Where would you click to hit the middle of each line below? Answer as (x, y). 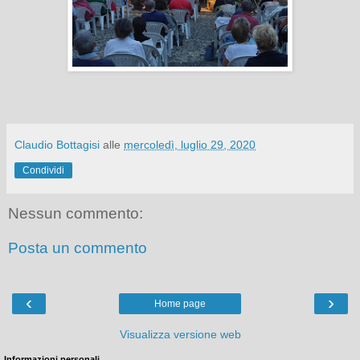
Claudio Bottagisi (57, 144)
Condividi (43, 170)
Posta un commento (78, 248)
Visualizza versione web (180, 334)
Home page (180, 303)
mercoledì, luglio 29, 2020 (190, 144)
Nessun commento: (76, 213)
